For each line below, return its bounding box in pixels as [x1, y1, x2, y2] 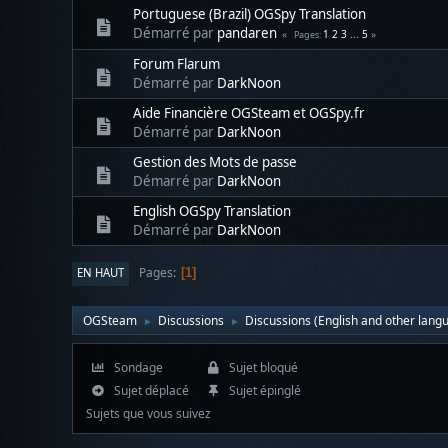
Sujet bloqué [225, 358, 298, 376]
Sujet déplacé [110, 381, 189, 399]
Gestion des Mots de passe [133, 152, 297, 171]
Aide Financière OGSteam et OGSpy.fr [133, 103, 365, 122]
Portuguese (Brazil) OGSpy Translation [133, 4, 366, 23]
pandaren [217, 23, 277, 42]
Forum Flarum [133, 54, 220, 73]
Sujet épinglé [225, 381, 301, 399]
